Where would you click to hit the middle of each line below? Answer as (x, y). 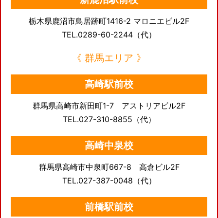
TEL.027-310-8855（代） (109, 119)
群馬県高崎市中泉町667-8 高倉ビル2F (109, 167)
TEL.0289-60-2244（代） (109, 35)
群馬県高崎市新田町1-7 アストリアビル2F (109, 106)
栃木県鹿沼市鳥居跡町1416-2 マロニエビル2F (109, 21)
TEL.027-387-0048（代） (109, 181)
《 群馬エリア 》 (109, 58)
